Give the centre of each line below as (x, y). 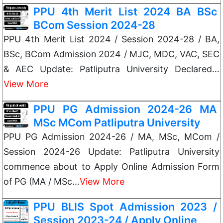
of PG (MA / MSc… (42, 181)
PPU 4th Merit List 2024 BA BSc (125, 11)
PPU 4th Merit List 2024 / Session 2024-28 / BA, (111, 39)
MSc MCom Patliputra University (117, 122)
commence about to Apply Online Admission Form (111, 167)
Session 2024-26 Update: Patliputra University (111, 152)
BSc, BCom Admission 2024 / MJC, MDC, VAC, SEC (111, 54)
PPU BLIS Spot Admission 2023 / (125, 207)
